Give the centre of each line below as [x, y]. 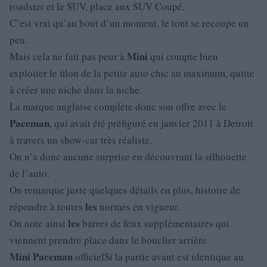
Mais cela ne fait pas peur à [68, 56]
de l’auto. [30, 173]
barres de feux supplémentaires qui [155, 223]
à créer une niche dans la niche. [76, 90]
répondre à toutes [47, 207]
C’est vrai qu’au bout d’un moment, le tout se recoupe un [129, 23]
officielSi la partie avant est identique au [158, 257]
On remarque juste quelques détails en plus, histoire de [125, 190]
